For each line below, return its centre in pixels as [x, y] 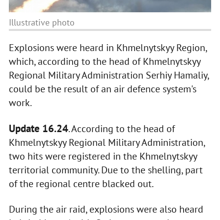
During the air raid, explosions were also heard [106, 209]
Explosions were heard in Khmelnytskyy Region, [108, 48]
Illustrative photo [41, 23]
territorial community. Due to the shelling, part [106, 170]
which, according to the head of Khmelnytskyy [104, 62]
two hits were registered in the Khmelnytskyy [103, 156]
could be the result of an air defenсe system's [102, 89]
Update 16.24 [38, 129]
